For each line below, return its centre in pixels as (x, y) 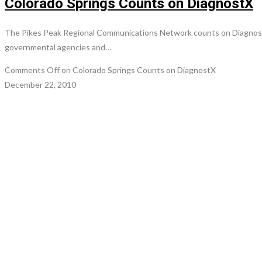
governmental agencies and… (58, 47)
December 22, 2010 (40, 84)
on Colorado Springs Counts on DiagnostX (138, 70)
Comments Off (32, 70)
